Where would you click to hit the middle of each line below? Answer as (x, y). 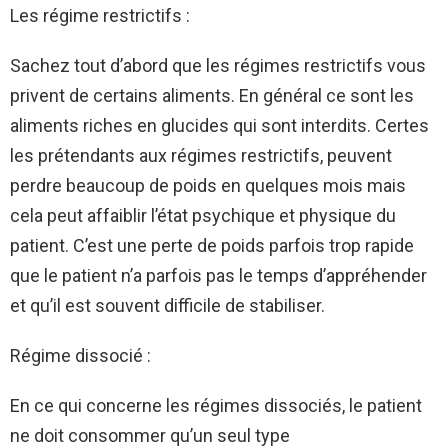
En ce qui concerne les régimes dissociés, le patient (216, 405)
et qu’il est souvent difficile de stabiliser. (167, 305)
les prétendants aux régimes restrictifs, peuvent (201, 155)
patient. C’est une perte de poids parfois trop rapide (212, 245)
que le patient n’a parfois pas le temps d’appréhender (218, 275)
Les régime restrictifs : (100, 15)
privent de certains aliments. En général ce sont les (212, 95)
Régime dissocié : (80, 355)
